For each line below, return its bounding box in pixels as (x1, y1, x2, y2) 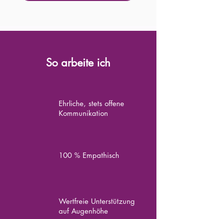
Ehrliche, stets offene (59, 99, 124, 108)
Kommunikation (59, 109, 108, 118)
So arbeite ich (46, 56, 110, 69)
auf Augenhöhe (59, 206, 108, 216)
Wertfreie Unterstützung (59, 197, 135, 206)
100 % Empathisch (59, 151, 119, 160)
